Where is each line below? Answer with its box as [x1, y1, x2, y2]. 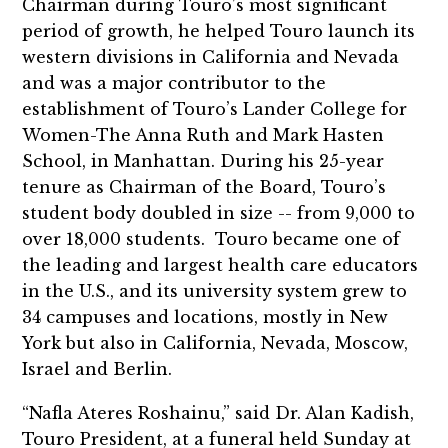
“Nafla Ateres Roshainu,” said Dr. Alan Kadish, [22, 402, 415, 423]
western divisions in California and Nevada [22, 46, 400, 67]
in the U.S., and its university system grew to [22, 280, 408, 301]
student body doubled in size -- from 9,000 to [22, 202, 416, 223]
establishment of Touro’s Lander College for [22, 98, 408, 119]
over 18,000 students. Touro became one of [22, 228, 401, 249]
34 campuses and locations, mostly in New [22, 306, 389, 327]
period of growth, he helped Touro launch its [22, 20, 416, 41]
